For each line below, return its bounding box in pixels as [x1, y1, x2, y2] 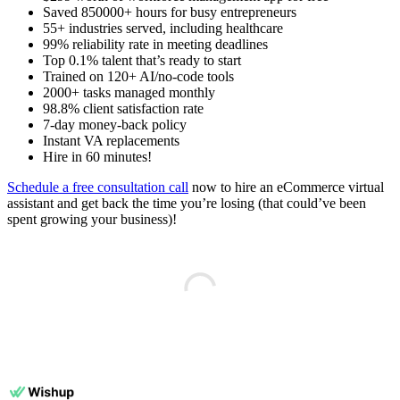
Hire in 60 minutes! [43, 149, 152, 165]
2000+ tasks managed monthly [43, 85, 215, 101]
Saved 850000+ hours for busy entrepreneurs [43, 4, 300, 21]
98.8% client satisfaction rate [43, 101, 204, 117]
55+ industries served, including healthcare [43, 21, 283, 37]
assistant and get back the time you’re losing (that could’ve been [7, 196, 366, 212]
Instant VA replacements [43, 133, 179, 149]
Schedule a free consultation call [7, 179, 188, 196]
